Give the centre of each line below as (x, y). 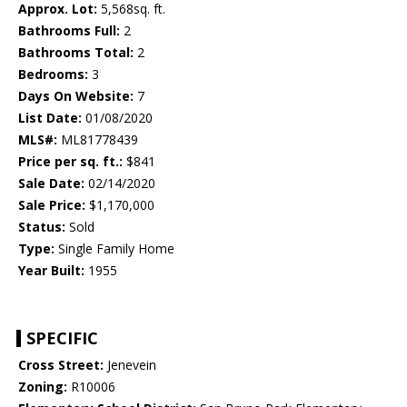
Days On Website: (76, 96)
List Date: (50, 118)
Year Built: (51, 271)
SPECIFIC (62, 338)
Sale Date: (51, 184)
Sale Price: (52, 205)
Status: (42, 227)
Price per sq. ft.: (70, 162)
